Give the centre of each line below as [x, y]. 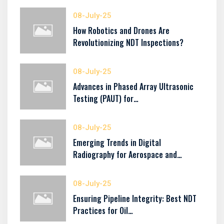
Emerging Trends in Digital [117, 142]
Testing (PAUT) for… [106, 98]
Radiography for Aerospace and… [127, 154]
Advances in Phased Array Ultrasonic [133, 86]
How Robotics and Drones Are [121, 30]
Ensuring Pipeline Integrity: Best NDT [135, 198]
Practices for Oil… [103, 210]
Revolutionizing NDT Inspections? [128, 42]
